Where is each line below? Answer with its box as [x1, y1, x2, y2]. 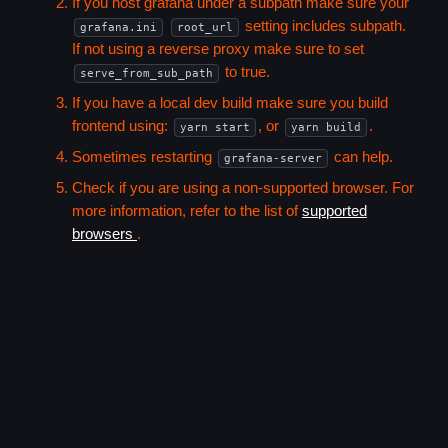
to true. [221, 63, 270, 81]
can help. [330, 148, 393, 166]
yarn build [291, 121, 361, 135]
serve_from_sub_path [80, 67, 213, 81]
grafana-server [224, 152, 322, 166]
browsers [72, 225, 137, 243]
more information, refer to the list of [72, 202, 302, 220]
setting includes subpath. [241, 17, 406, 35]
